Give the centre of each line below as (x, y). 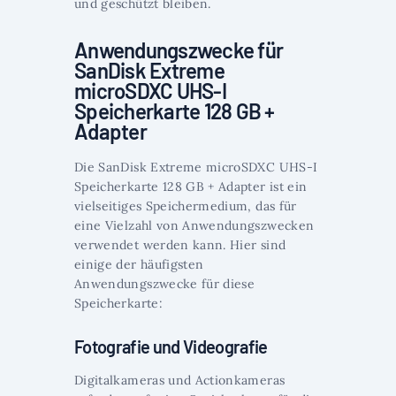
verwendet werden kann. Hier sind (180, 245)
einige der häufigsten (139, 265)
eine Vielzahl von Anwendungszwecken (194, 226)
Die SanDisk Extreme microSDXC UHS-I (196, 168)
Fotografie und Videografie (171, 347)
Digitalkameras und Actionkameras (180, 381)
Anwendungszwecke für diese (165, 284)
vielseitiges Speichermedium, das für (186, 206)
